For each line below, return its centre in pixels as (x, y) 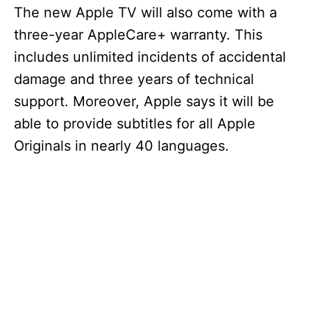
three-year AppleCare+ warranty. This (138, 35)
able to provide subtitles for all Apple (135, 124)
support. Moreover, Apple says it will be (144, 101)
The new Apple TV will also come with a (145, 12)
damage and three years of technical (134, 79)
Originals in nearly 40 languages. (121, 146)
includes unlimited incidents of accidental (150, 57)
